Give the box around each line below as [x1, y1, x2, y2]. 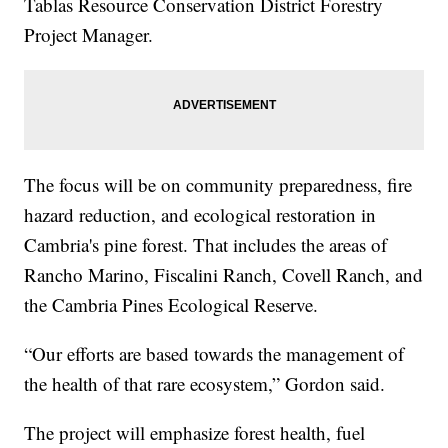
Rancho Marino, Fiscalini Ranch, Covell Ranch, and [24, 262, 424, 288]
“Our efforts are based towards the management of [24, 341, 405, 367]
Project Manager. [24, 22, 154, 48]
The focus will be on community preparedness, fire [24, 172, 413, 198]
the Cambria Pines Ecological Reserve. [24, 292, 319, 318]
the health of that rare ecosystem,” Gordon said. [24, 371, 386, 397]
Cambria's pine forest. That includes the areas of [24, 232, 388, 258]
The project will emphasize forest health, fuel [24, 420, 366, 446]
